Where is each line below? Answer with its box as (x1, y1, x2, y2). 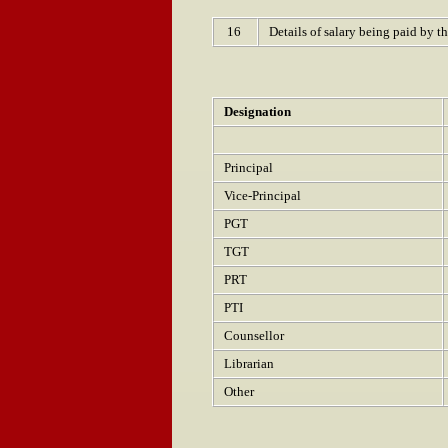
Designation (224, 104, 291, 119)
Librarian (224, 356, 274, 371)
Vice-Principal (224, 188, 301, 203)
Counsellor (224, 328, 284, 343)
